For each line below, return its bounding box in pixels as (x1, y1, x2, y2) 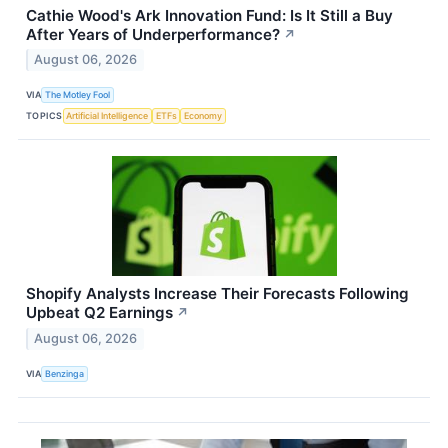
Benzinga (45, 367, 85, 379)
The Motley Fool (45, 88, 111, 100)
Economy (184, 109, 223, 121)
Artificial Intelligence (66, 109, 149, 121)
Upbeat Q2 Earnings (26, 303, 173, 323)
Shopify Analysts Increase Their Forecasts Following (26, 284, 409, 304)
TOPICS (26, 109, 63, 121)
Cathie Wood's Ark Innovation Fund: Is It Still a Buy (26, 5, 393, 25)
